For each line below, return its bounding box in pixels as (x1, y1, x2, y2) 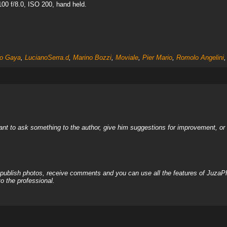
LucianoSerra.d (24, 54, 69, 62)
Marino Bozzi (72, 54, 111, 62)
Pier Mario (142, 54, 172, 62)
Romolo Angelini (176, 54, 224, 62)
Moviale (115, 54, 138, 62)
